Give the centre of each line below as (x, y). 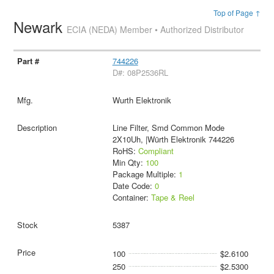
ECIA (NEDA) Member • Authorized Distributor (156, 29)
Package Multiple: (145, 174)
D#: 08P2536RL (140, 72)
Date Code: (133, 185)
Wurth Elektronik (142, 100)
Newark (40, 27)
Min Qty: (129, 162)
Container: (131, 197)
